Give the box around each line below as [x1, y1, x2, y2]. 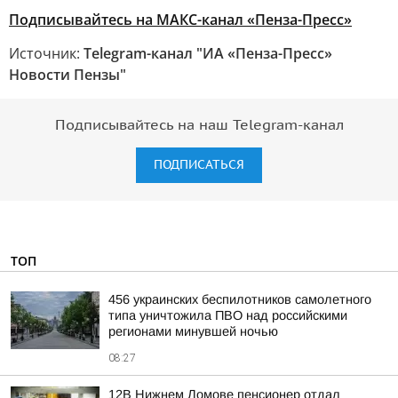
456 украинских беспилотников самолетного [108, 292, 371, 306]
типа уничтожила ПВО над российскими [108, 308, 347, 322]
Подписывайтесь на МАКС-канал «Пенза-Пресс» [9, 10, 352, 29]
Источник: [9, 44, 84, 63]
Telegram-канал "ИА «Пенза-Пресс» [84, 44, 332, 63]
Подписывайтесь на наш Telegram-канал [54, 117, 344, 133]
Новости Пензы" [9, 65, 126, 84]
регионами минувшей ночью [108, 324, 278, 338]
